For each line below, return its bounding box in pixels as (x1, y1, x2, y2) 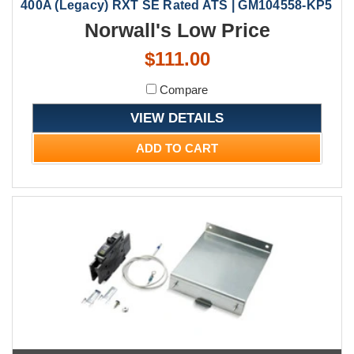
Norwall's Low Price (84, 18, 270, 41)
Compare (156, 82, 208, 96)
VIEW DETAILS (130, 110, 224, 125)
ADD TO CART (136, 141, 218, 155)
